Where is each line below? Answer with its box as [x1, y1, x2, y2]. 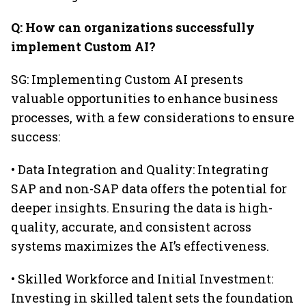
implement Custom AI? [11, 38, 156, 55]
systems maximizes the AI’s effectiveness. [11, 238, 269, 254]
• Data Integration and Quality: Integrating [11, 161, 268, 178]
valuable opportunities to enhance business [11, 90, 278, 107]
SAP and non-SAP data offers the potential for [11, 180, 287, 197]
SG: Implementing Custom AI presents [11, 71, 243, 87]
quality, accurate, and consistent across [11, 219, 251, 235]
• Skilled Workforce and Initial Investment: [11, 270, 273, 287]
